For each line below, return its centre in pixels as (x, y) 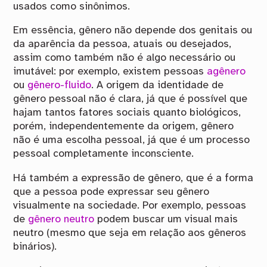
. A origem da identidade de (158, 86)
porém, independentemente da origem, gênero (124, 127)
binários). (35, 246)
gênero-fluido (60, 86)
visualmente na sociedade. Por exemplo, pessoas (130, 205)
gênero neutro (61, 219)
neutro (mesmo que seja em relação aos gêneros (130, 233)
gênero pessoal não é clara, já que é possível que (131, 99)
